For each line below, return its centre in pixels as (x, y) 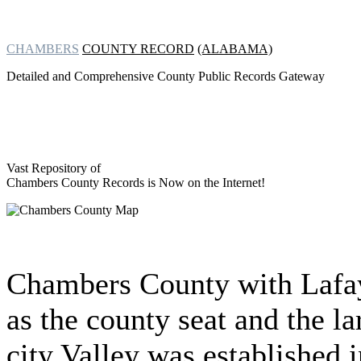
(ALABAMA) (235, 49)
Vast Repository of (54, 168)
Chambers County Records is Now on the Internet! (136, 183)
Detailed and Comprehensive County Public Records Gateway (166, 76)
